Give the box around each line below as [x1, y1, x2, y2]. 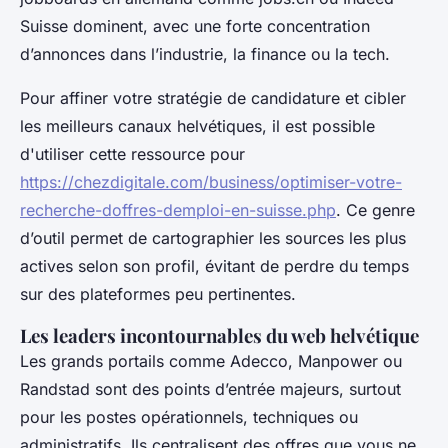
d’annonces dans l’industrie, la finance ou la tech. [20, 44, 390, 65]
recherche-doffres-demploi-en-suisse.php [20, 200, 336, 221]
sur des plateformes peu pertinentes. [20, 284, 296, 305]
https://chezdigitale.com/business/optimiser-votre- [20, 172, 402, 193]
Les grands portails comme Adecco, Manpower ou [20, 351, 402, 372]
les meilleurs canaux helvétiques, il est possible [20, 116, 375, 137]
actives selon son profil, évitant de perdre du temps [20, 256, 409, 277]
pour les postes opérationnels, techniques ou [20, 407, 358, 428]
